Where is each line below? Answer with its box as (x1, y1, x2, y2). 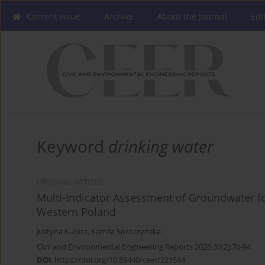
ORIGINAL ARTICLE (37, 177, 103, 188)
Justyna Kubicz (37, 227, 88, 237)
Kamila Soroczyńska (91, 227, 161, 237)
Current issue (27, 11, 80, 22)
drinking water (108, 135, 214, 158)
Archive (104, 11, 134, 22)
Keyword (37, 135, 108, 158)
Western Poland (37, 205, 116, 219)
